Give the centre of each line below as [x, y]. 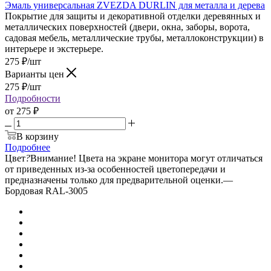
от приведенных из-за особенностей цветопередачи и [115, 169]
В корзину [38, 136]
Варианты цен [36, 74]
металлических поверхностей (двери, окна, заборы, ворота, [127, 27]
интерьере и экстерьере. [54, 48]
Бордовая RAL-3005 [46, 191]
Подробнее [28, 147]
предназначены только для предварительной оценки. [114, 180]
